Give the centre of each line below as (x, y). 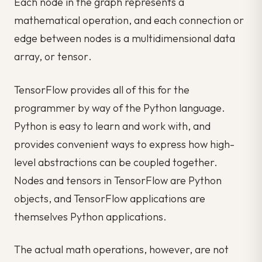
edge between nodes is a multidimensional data (125, 39)
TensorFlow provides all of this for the (102, 89)
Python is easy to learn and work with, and (112, 126)
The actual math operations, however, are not (121, 250)
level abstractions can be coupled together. (116, 162)
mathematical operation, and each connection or (129, 20)
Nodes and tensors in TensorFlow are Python (118, 180)
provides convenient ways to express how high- (124, 144)
